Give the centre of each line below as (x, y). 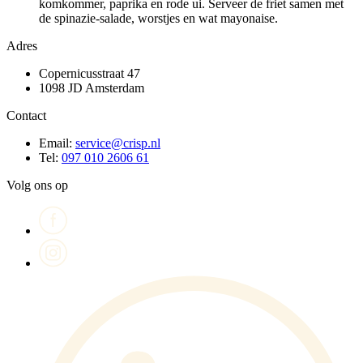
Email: (57, 143)
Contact (26, 115)
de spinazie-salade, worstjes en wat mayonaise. (158, 18)
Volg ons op (37, 185)
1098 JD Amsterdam (92, 88)
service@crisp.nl (118, 143)
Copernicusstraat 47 (90, 73)
